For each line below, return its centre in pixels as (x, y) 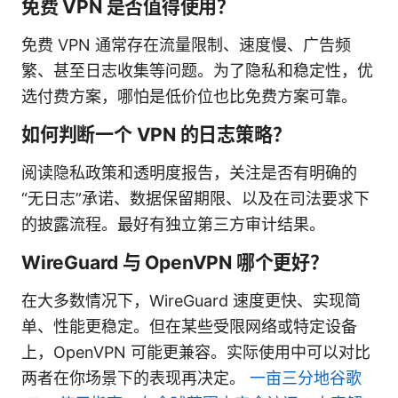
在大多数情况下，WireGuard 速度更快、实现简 (191, 300)
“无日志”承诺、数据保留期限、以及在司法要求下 (195, 198)
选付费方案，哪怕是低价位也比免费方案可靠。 (189, 96)
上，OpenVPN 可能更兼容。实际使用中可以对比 (196, 352)
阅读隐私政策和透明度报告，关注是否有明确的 (189, 172)
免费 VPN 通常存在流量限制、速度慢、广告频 (186, 44)
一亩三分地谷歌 (306, 378)
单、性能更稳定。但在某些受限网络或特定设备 (189, 326)
